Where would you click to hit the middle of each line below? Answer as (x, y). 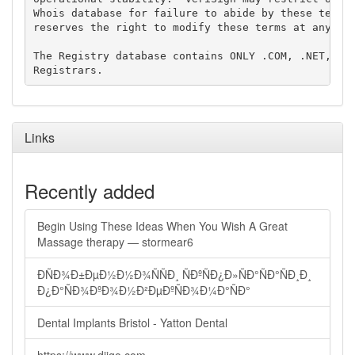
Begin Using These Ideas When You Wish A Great (162, 226)
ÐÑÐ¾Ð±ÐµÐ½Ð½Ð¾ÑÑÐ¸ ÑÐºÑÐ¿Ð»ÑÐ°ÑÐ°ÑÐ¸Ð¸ (174, 274)
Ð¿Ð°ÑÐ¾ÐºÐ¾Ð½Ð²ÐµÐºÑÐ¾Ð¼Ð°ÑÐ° (144, 290)
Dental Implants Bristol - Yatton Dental (132, 323)
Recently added (90, 191)
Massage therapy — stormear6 (115, 242)
